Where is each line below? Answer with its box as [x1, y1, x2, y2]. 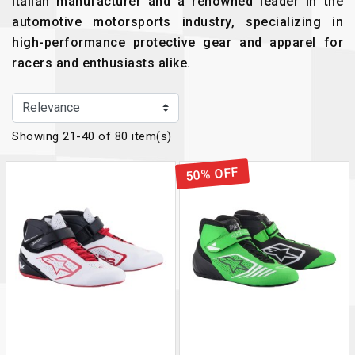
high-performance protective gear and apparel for [12, 35, 343, 50]
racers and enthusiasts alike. [12, 55, 191, 71]
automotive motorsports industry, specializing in [12, 14, 343, 29]
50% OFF [185, 164, 240, 184]
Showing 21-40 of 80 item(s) [12, 129, 172, 143]
